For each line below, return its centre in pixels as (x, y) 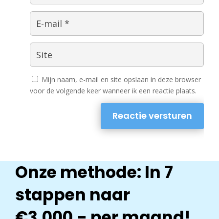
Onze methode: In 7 (94, 172)
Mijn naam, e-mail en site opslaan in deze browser (121, 80)
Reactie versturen (152, 116)
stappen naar (73, 195)
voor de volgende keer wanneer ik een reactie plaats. (113, 91)
